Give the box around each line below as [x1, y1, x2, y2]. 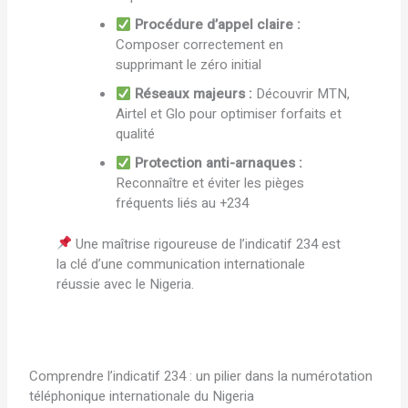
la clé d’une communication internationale [56, 253, 306, 274]
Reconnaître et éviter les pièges [116, 173, 305, 194]
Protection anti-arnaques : [135, 153, 303, 174]
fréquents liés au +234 [116, 193, 250, 214]
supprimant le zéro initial [116, 55, 262, 76]
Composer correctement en [116, 35, 284, 56]
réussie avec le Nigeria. [56, 273, 195, 294]
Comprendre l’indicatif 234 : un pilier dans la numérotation [29, 365, 373, 386]
